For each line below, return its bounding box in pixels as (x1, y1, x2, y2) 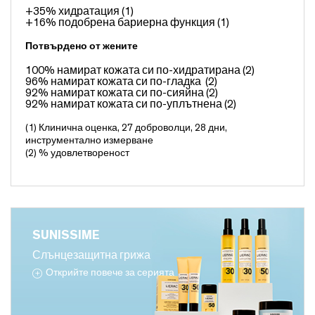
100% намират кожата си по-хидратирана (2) (25, 65, 255, 76)
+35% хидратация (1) (25, 6, 134, 17)
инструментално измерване (25, 136, 153, 146)
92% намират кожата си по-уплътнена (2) (25, 98, 236, 110)
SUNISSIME (32, 229, 100, 242)
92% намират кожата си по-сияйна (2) (25, 87, 218, 98)
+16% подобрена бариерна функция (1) (25, 17, 229, 28)
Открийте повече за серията (46, 268, 174, 278)
